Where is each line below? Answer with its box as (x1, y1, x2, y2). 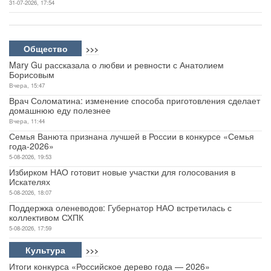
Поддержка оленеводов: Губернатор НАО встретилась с (9, 201, 232, 214)
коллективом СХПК (9, 211, 83, 223)
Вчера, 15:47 (9, 80, 45, 90)
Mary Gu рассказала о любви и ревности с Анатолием (9, 58, 224, 71)
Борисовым (9, 68, 54, 80)
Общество (23, 42, 68, 54)
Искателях (9, 175, 50, 188)
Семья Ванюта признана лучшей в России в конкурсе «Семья (9, 129, 254, 142)
